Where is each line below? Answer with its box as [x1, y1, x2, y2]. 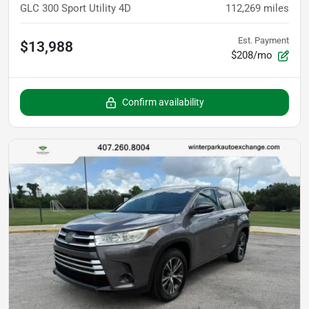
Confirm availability [121, 96, 204, 108]
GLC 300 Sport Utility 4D [20, 1, 131, 14]
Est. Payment [238, 34, 289, 46]
